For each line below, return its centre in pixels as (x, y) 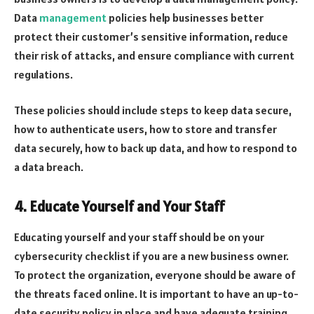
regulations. (43, 74)
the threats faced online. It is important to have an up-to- (156, 294)
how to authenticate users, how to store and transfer (145, 129)
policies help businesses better (185, 17)
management (73, 17)
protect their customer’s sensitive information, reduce (151, 36)
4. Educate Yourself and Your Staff (120, 207)
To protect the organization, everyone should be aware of (155, 275)
